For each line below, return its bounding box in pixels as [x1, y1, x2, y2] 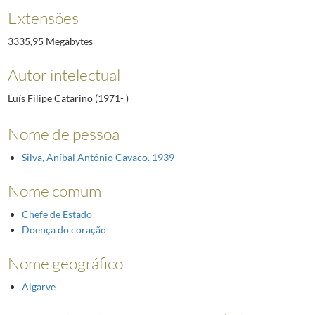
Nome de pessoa [7, 124, 120, 144]
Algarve [21, 281, 56, 293]
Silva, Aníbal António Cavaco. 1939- [21, 151, 178, 164]
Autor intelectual [7, 64, 120, 84]
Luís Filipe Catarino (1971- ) [7, 91, 129, 104]
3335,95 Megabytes [7, 34, 93, 47]
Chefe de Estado [21, 208, 92, 221]
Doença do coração [21, 224, 106, 236]
